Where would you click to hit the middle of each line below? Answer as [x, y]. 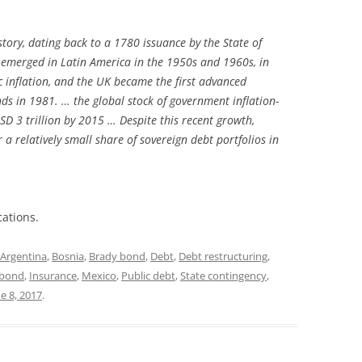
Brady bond [117, 256]
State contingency [223, 275]
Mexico [99, 275]
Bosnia [68, 256]
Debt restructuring [223, 256]
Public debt [148, 275]
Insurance [53, 275]
